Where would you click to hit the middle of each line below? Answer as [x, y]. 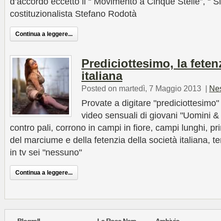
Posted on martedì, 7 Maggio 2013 [141, 88]
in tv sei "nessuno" [46, 152]
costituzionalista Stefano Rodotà [73, 14]
